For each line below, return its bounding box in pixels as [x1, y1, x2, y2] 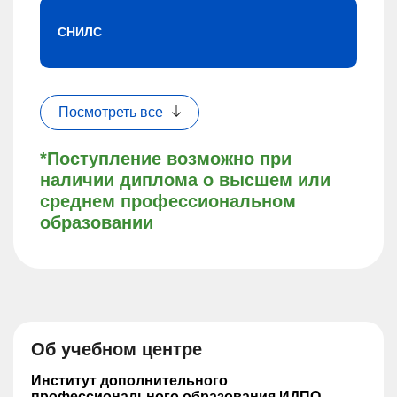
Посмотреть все [58, 105, 163, 120]
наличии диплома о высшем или [40, 170, 331, 190]
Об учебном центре [31, 339, 202, 359]
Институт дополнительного [31, 373, 228, 388]
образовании [40, 213, 153, 232]
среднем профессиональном [40, 191, 296, 211]
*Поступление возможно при [40, 149, 292, 168]
